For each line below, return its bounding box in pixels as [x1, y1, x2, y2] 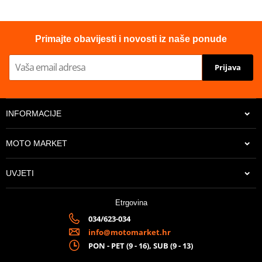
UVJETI [6, 168, 34, 178]
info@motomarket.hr [88, 226, 171, 237]
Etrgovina [115, 198, 147, 207]
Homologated [12, 25, 65, 37]
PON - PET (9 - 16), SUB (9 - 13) [88, 240, 194, 251]
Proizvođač [12, 6, 55, 18]
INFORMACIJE [6, 108, 61, 118]
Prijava [215, 62, 241, 73]
